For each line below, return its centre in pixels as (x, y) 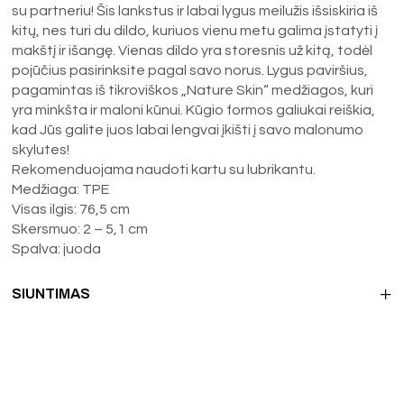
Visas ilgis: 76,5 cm (71, 209)
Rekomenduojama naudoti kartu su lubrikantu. (164, 169)
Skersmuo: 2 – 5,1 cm (80, 229)
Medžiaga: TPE (61, 189)
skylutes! (41, 149)
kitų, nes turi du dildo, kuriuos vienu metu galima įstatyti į (195, 30)
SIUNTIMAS (51, 293)
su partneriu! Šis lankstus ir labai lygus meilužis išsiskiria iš (195, 10)
